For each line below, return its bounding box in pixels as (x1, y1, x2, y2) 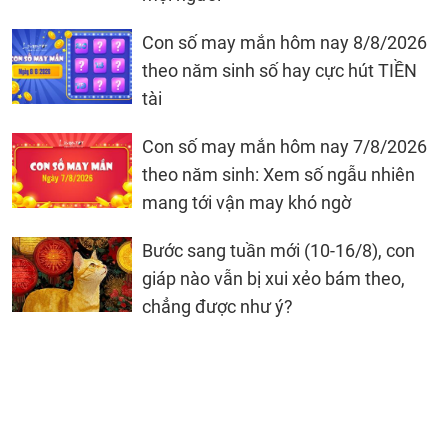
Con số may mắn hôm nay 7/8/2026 (142, 135, 427, 157)
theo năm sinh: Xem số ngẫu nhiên (142, 163, 415, 185)
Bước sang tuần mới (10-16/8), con (142, 239, 415, 261)
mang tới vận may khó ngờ (142, 191, 351, 213)
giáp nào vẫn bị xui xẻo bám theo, (142, 267, 405, 289)
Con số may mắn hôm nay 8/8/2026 (142, 31, 427, 53)
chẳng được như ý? (142, 295, 293, 317)
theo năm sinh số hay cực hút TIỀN (142, 59, 417, 81)
